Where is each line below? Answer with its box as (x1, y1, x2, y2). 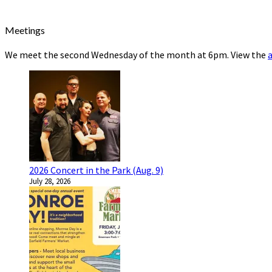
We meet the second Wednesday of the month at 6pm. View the (5, 48, 268, 61)
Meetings (5, 24, 45, 36)
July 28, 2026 (29, 175, 70, 186)
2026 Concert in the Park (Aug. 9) (29, 163, 163, 176)
